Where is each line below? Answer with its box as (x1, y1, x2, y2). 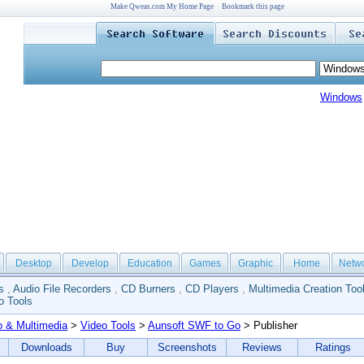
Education (127, 258, 172, 269)
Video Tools (80, 319, 136, 331)
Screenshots (157, 341, 217, 353)
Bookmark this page (221, 2, 284, 11)
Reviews (242, 341, 282, 353)
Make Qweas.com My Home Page (110, 2, 214, 11)
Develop (71, 258, 109, 269)
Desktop (15, 258, 52, 269)
